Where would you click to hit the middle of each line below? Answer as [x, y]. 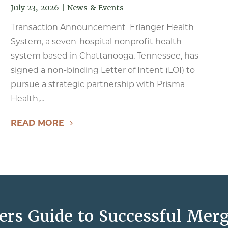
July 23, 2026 [35, 8]
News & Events [95, 8]
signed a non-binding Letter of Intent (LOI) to [103, 70]
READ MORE [37, 123]
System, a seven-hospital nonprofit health [96, 41]
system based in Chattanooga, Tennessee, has [104, 56]
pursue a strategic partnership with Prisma [97, 84]
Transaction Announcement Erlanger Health [102, 27]
